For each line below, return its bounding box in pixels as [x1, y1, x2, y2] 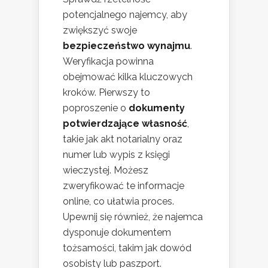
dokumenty [129, 102, 185, 114]
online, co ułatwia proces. [63, 196, 174, 208]
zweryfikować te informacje [63, 180, 184, 192]
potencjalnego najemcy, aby [63, 9, 187, 21]
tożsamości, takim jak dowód [63, 242, 191, 254]
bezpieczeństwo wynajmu [63, 40, 190, 52]
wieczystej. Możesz [63, 165, 148, 176]
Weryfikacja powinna [63, 56, 154, 68]
